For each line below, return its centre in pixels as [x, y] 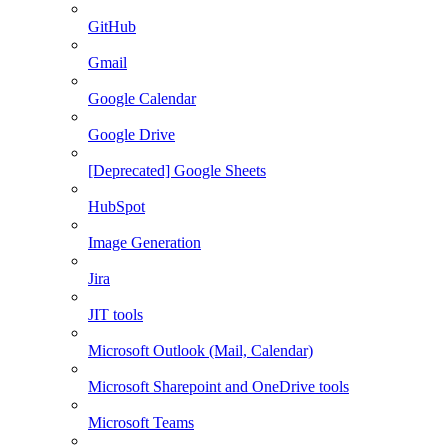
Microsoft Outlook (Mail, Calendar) [200, 350]
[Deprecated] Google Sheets [177, 170]
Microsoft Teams [141, 422]
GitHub [112, 26]
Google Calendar [142, 98]
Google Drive [131, 134]
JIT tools [115, 314]
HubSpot [116, 206]
